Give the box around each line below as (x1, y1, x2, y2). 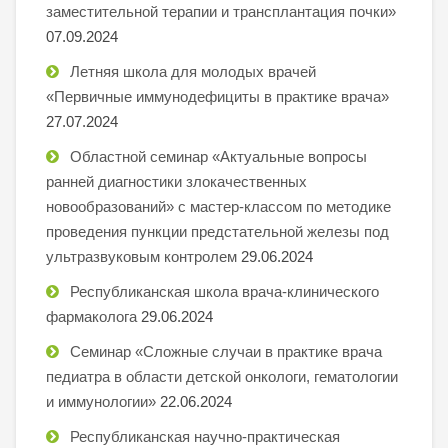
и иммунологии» (46, 392, 156, 410)
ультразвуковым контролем (46, 247, 237, 265)
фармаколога (46, 307, 137, 325)
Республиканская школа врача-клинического (70, 282, 379, 300)
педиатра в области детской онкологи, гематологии (46, 367, 398, 385)
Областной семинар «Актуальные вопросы (70, 147, 367, 165)
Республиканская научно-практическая (70, 427, 340, 445)
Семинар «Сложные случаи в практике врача (70, 342, 382, 360)
